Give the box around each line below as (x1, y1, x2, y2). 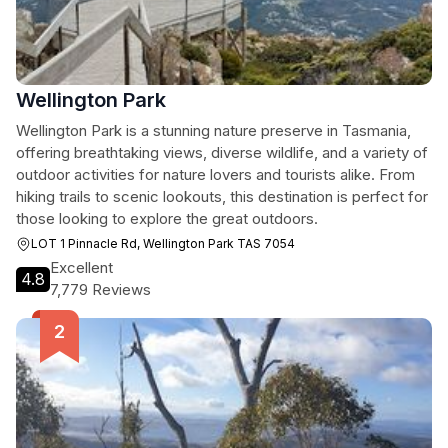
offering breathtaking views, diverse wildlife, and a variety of (16, 143, 428, 162)
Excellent (50, 258, 113, 277)
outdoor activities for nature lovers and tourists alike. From (16, 165, 415, 184)
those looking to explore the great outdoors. (16, 209, 318, 228)
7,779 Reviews (50, 280, 151, 299)
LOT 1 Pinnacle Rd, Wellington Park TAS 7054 (31, 236, 295, 251)
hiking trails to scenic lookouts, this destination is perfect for (16, 187, 428, 206)
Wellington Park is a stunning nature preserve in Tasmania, (16, 121, 411, 140)
